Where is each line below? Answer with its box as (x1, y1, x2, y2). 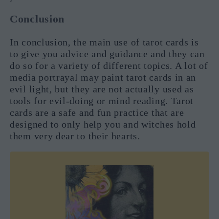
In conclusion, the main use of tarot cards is (10, 37, 199, 48)
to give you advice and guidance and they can (10, 48, 205, 60)
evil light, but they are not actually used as (10, 84, 194, 95)
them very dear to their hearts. (10, 131, 140, 142)
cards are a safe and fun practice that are (10, 107, 184, 118)
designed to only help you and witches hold (10, 119, 196, 130)
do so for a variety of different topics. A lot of (10, 60, 208, 71)
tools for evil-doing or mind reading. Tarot (10, 95, 194, 107)
